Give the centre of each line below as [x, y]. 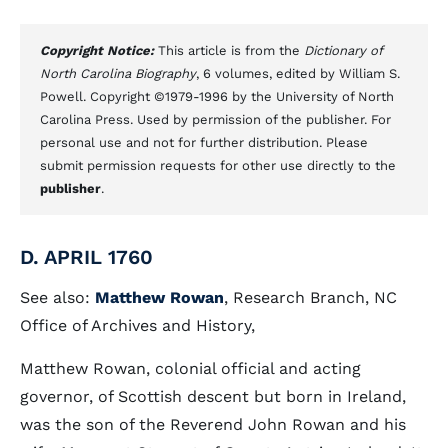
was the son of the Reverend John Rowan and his [213, 424]
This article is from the [231, 50]
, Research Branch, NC [310, 297]
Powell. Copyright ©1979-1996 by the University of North [217, 96]
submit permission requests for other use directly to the [218, 165]
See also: [57, 297]
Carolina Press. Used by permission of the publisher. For [215, 119]
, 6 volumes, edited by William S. [298, 73]
